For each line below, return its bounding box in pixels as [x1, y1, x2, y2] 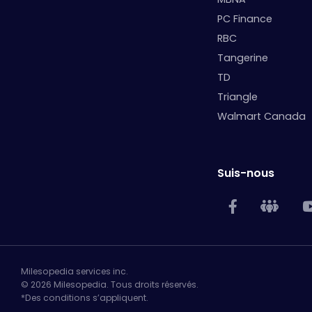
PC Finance [217, 11, 272, 26]
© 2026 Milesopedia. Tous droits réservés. [21, 279, 198, 291]
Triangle [217, 89, 258, 104]
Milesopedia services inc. [21, 265, 128, 278]
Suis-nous [217, 165, 274, 182]
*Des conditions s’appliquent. [21, 292, 148, 304]
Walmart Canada [217, 109, 306, 123]
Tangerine [217, 50, 268, 65]
